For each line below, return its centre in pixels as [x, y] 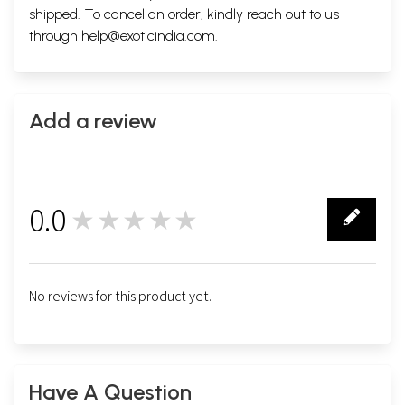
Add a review [93, 121]
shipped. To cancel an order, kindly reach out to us [184, 14]
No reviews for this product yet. [120, 296]
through [55, 36]
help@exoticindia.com [148, 36]
